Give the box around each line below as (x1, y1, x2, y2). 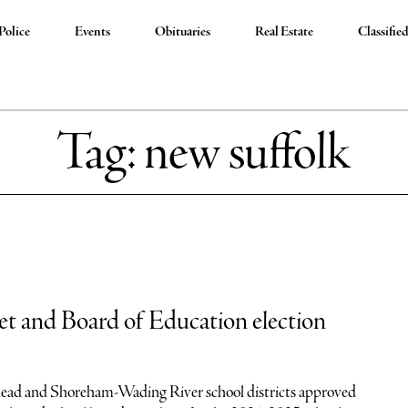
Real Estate (255, 23, 314, 41)
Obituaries (155, 23, 211, 41)
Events (75, 23, 111, 41)
